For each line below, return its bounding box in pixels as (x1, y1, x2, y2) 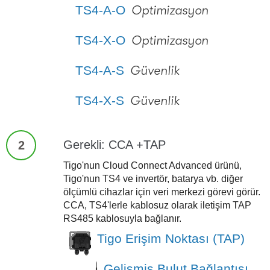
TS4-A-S (75, 63, 124, 77)
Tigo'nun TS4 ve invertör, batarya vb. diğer (63, 173, 243, 184)
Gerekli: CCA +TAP (63, 137, 166, 151)
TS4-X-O (75, 33, 125, 47)
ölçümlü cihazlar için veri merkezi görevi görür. (63, 186, 260, 197)
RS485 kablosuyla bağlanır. (63, 213, 181, 224)
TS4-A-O (75, 2, 125, 17)
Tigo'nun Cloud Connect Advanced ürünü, (63, 160, 242, 171)
